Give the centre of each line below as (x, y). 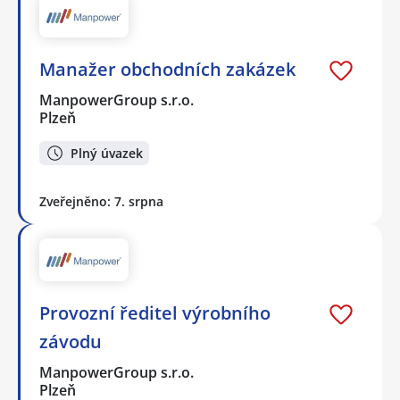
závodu (71, 342)
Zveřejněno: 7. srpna (101, 201)
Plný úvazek (107, 153)
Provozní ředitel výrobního (155, 313)
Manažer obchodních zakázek (167, 70)
